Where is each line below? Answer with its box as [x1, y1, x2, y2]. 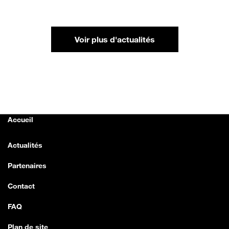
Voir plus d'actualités [74, 34, 155, 45]
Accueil [8, 115, 33, 124]
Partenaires [8, 161, 47, 170]
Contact [8, 181, 35, 191]
